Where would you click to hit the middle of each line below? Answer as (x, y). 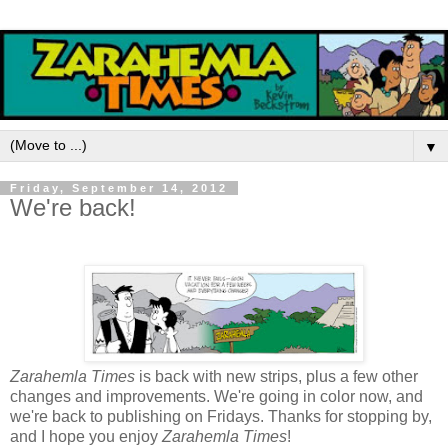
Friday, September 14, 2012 (119, 187)
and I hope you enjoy (86, 437)
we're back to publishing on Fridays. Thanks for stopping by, (221, 417)
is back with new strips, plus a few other (276, 377)
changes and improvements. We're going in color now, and (216, 397)
